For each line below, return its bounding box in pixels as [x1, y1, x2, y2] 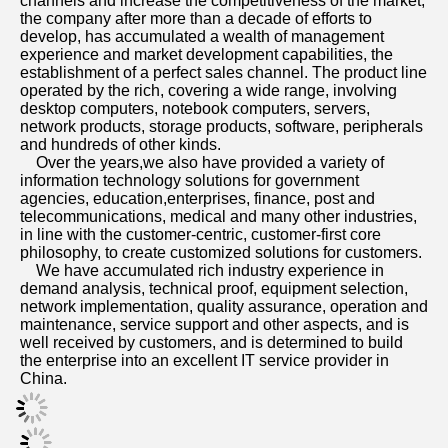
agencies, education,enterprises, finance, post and [20, 190, 375, 207]
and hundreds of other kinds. [20, 136, 225, 153]
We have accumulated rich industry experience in [20, 262, 36, 279]
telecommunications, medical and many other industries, [20, 208, 417, 225]
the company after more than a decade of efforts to [20, 10, 372, 27]
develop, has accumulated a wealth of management [20, 28, 384, 45]
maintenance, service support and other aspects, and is [20, 316, 409, 333]
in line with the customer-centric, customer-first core [20, 226, 381, 243]
